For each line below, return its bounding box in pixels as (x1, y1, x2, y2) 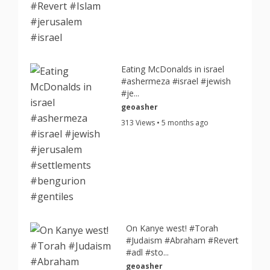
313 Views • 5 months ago (121, 118, 209, 128)
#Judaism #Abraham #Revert (126, 234, 239, 246)
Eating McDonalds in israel (121, 63, 225, 75)
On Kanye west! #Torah (126, 222, 219, 234)
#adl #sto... (126, 246, 169, 258)
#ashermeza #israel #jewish (121, 75, 231, 87)
